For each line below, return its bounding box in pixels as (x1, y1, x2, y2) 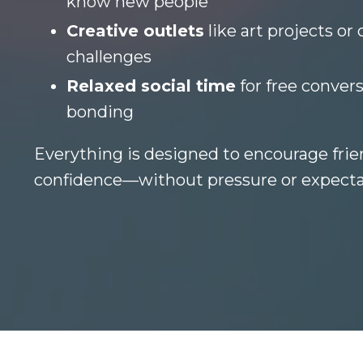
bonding (66, 102, 134, 122)
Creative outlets (66, 21, 204, 41)
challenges (66, 47, 152, 67)
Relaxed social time (66, 76, 236, 96)
